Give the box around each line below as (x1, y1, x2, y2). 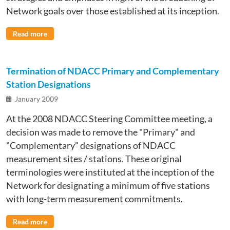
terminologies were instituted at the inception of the (6, 166, 214, 178)
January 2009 (15, 94, 59, 103)
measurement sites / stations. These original (6, 153, 182, 164)
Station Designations (6, 79, 91, 90)
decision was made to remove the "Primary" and (6, 126, 195, 138)
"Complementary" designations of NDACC (6, 140, 176, 151)
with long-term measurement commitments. (6, 193, 183, 204)
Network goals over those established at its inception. (6, 5, 219, 16)
